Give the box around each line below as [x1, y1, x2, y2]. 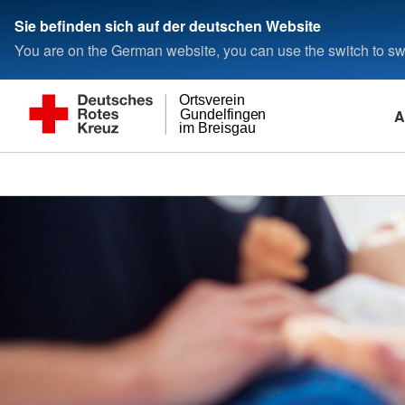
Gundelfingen [179, 107, 267, 123]
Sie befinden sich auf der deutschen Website [14, 14, 321, 36]
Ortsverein [179, 92, 246, 108]
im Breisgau [179, 120, 257, 137]
